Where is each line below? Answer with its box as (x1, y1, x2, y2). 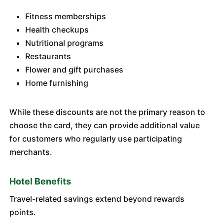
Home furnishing (25, 78, 88, 88)
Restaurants (25, 51, 71, 61)
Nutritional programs (25, 38, 104, 48)
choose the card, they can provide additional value (9, 120, 200, 130)
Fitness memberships (25, 11, 106, 21)
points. (9, 207, 36, 217)
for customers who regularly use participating (9, 134, 182, 144)
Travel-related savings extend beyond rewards (9, 194, 184, 204)
